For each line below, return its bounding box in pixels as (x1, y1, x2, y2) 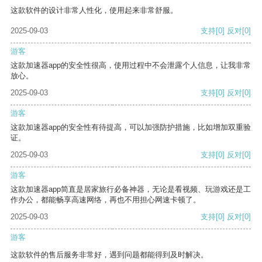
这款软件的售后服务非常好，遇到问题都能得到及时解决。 (11, 250, 208, 260)
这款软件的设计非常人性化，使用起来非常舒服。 (11, 6, 178, 15)
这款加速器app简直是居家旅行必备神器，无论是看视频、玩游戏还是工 (11, 185, 251, 194)
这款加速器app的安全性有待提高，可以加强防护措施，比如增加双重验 (11, 123, 251, 132)
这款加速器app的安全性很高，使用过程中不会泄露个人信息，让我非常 (11, 61, 251, 70)
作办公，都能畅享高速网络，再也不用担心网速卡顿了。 (11, 195, 201, 205)
